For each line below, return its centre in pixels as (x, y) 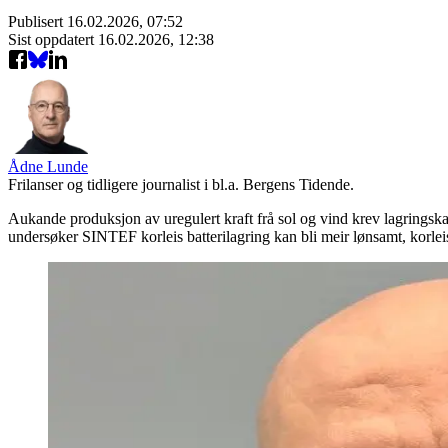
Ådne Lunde (48, 166)
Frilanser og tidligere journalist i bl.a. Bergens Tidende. (181, 184)
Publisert (37, 21)
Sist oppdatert (53, 39)
